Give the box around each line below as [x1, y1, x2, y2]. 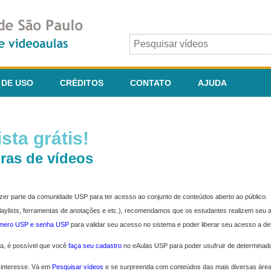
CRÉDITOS [60, 78, 103, 88]
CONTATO [130, 78, 171, 88]
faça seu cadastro [68, 242, 122, 250]
